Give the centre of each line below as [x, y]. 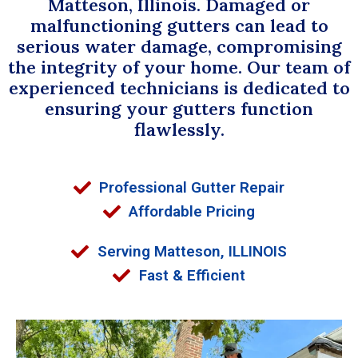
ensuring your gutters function [179, 108]
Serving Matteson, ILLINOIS [192, 251]
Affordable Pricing [192, 211]
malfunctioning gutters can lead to [179, 25]
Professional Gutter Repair [192, 187]
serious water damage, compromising [179, 46]
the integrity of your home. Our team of [179, 67]
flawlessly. [179, 129]
